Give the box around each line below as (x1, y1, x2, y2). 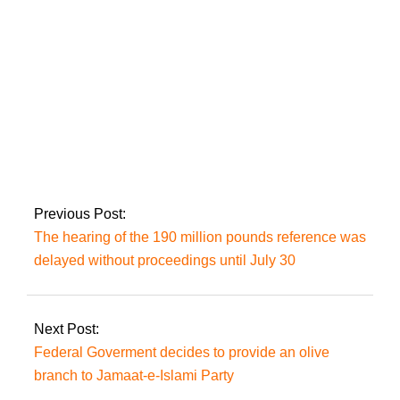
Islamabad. (61, 159, 128, 175)
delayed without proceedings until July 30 (34, 252, 296, 268)
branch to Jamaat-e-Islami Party (34, 367, 234, 383)
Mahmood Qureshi (61, 121, 177, 137)
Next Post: (34, 321, 99, 337)
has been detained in (61, 140, 189, 156)
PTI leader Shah (61, 103, 159, 119)
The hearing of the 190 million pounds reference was (34, 229, 366, 245)
